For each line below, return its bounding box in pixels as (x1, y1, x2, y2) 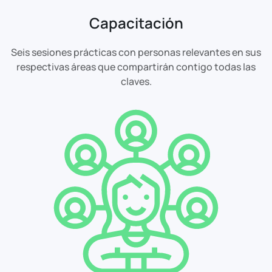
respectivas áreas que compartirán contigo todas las (16, 59, 256, 73)
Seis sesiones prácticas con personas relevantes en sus (11, 45, 261, 59)
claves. (120, 74, 152, 88)
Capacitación (89, 12, 183, 33)
